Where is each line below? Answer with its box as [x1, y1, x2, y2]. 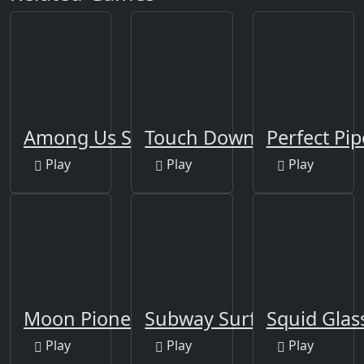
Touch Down [145, 123, 256, 150]
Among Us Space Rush [24, 123, 223, 150]
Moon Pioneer [24, 305, 149, 332]
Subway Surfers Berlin [145, 305, 342, 332]
